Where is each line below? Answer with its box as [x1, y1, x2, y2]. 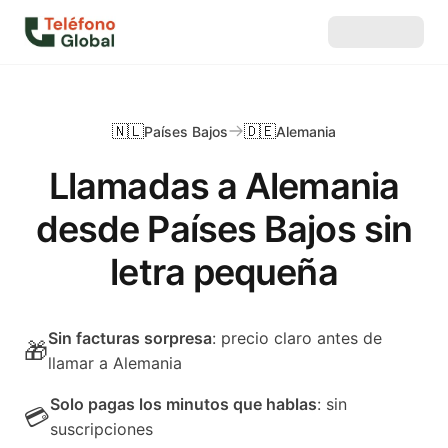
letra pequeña [110, 250, 338, 294]
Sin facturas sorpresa [48, 328, 212, 348]
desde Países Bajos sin [35, 207, 413, 251]
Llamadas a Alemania [49, 164, 399, 208]
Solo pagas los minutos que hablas [50, 394, 317, 414]
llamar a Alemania [48, 353, 182, 373]
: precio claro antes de [212, 328, 382, 348]
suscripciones [50, 419, 153, 439]
